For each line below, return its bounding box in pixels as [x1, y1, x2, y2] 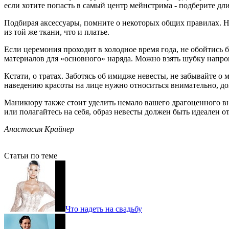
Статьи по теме [4, 151, 57, 160]
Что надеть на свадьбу [65, 204, 142, 213]
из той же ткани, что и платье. [4, 27, 109, 36]
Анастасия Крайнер [4, 124, 74, 133]
